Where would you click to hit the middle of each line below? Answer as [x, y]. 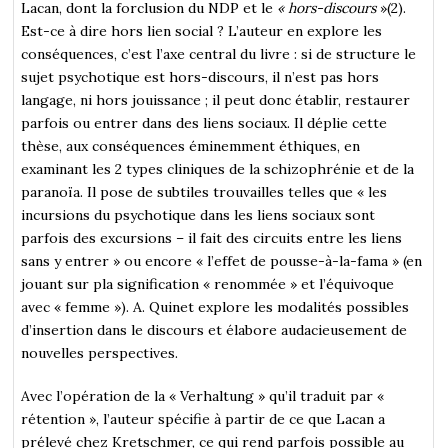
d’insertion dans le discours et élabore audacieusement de [214, 329]
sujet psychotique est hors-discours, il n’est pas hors [200, 76]
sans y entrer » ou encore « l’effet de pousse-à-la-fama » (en [222, 260]
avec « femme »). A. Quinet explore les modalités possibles [215, 306]
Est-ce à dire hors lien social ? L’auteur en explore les [202, 30]
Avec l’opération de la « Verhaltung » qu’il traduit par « [203, 395]
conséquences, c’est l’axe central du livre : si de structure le [219, 53]
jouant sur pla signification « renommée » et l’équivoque [208, 283]
